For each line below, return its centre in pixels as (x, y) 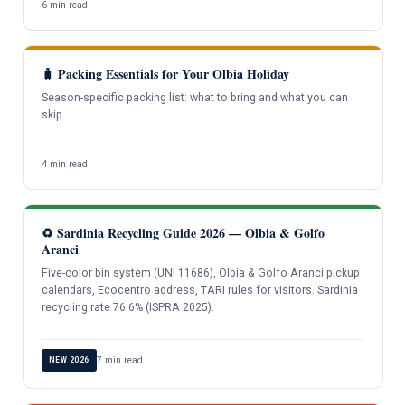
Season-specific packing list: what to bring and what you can (194, 98)
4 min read (64, 165)
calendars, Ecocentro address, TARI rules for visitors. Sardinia (199, 291)
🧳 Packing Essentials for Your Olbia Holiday (165, 74)
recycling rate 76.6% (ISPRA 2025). (127, 308)
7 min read (119, 360)
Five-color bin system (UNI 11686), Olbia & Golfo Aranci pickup (200, 273)
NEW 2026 (69, 359)
